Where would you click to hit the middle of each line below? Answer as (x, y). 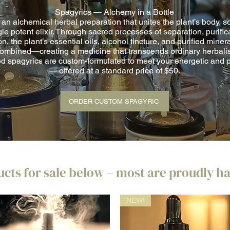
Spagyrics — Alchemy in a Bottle (114, 12)
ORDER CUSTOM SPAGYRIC (114, 101)
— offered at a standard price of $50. (114, 71)
